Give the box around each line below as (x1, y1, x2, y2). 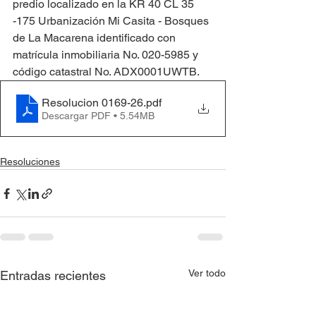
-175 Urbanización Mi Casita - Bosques (13, 14, 212, 28)
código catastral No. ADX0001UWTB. (13, 65, 200, 78)
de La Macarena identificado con (13, 31, 178, 44)
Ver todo (188, 267, 226, 279)
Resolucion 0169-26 (42, 95, 143, 109)
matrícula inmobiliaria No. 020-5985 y (13, 48, 201, 61)
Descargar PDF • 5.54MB (42, 109, 154, 121)
